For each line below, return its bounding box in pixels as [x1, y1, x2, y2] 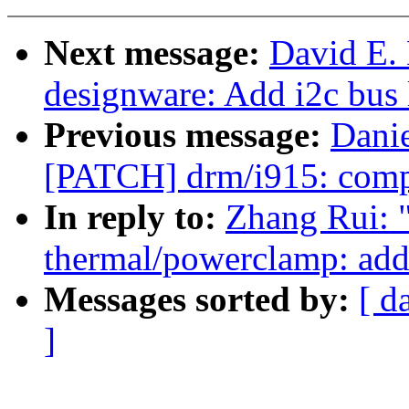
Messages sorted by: [44, 279, 359, 320]
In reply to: [44, 197, 225, 237]
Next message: [44, 33, 269, 73]
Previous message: [44, 115, 330, 155]
